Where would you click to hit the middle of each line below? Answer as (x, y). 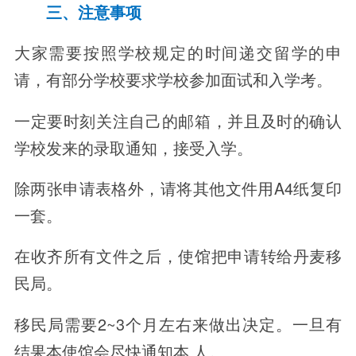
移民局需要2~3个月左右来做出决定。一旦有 (178, 323)
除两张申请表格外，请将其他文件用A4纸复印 (178, 188)
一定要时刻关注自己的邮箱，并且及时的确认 (178, 120)
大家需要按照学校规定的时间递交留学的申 (178, 52)
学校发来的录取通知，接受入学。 (133, 147)
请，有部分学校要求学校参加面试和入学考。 (173, 79)
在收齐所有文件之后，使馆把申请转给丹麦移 (178, 256)
